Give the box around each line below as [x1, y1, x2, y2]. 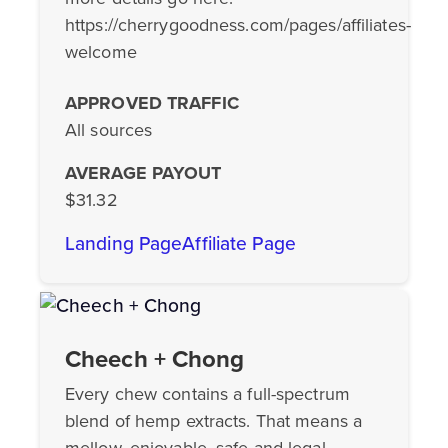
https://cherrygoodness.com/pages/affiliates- [65, 12, 411, 39]
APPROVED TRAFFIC [65, 90, 239, 117]
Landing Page [65, 229, 183, 259]
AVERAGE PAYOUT [65, 160, 222, 187]
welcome [65, 39, 137, 66]
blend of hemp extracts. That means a [65, 407, 362, 434]
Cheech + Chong [65, 340, 245, 377]
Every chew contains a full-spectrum [65, 380, 350, 407]
